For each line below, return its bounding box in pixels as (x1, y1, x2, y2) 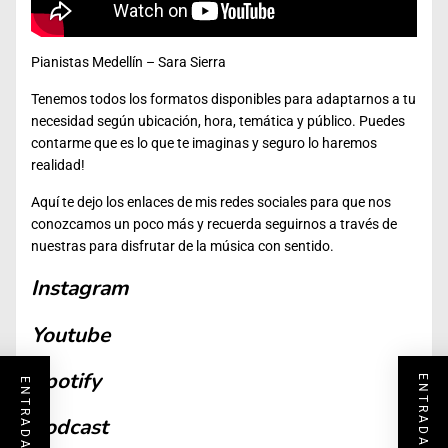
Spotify (31, 367, 101, 396)
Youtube (31, 320, 110, 349)
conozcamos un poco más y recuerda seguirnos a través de (31, 215, 397, 232)
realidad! (31, 156, 85, 173)
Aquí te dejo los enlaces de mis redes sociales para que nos (31, 193, 391, 210)
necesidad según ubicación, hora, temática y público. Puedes (31, 112, 405, 129)
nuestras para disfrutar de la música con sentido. (31, 237, 334, 254)
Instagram (31, 274, 128, 303)
